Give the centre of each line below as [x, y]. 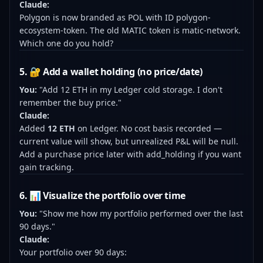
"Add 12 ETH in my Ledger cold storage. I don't [130, 90]
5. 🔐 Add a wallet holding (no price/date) [111, 72]
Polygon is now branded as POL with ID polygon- [115, 17]
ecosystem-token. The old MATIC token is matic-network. [130, 30]
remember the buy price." [70, 102]
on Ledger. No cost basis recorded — [149, 128]
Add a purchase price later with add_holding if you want [130, 154]
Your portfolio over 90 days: [73, 252]
